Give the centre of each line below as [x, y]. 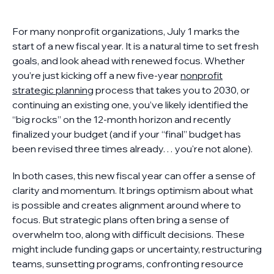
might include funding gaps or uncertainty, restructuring [137, 249]
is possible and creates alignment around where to [127, 205]
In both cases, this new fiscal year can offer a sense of [134, 176]
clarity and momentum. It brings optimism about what [133, 190]
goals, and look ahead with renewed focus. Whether [129, 61]
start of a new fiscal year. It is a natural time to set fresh [135, 46]
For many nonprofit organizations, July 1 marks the [126, 31]
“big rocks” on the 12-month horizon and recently [122, 119]
